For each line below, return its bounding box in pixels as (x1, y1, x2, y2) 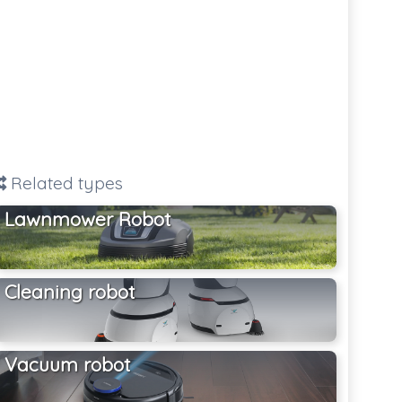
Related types (6, 171, 124, 194)
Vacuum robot (4, 353, 131, 377)
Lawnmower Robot (4, 207, 171, 232)
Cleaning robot (4, 280, 135, 304)
